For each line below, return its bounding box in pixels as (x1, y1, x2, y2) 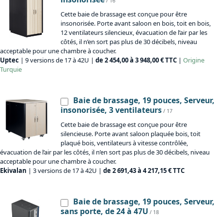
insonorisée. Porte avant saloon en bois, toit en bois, (61, 19, 211, 28)
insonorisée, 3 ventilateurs (61, 105, 162, 116)
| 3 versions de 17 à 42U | (27, 166, 103, 175)
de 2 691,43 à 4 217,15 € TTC (103, 166, 185, 175)
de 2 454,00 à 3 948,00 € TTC (95, 56, 177, 65)
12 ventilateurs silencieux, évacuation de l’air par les (61, 28, 207, 37)
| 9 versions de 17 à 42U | (19, 56, 95, 65)
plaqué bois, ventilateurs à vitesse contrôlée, (61, 139, 188, 148)
